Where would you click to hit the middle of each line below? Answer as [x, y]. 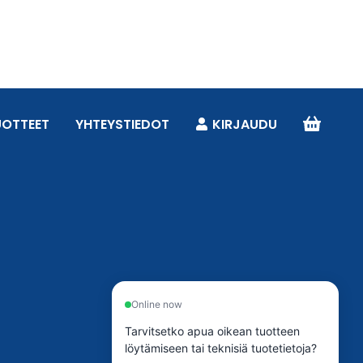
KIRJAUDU [245, 125]
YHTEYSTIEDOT [123, 125]
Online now [157, 304]
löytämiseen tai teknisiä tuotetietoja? [221, 348]
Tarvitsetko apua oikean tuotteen [212, 331]
